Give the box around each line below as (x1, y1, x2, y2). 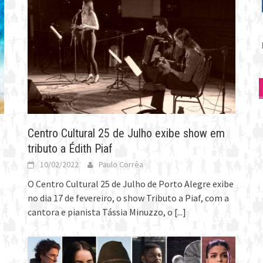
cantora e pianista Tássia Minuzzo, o (28, 205, 175, 218)
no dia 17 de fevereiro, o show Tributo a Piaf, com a (28, 191, 230, 204)
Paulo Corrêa (99, 159, 144, 170)
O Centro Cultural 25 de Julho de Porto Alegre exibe (28, 177, 234, 190)
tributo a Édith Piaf (28, 141, 113, 156)
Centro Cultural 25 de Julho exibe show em (28, 126, 225, 140)
